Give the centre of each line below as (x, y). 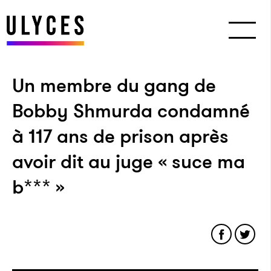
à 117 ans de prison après (120, 136)
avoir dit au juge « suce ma (129, 162)
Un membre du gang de (114, 85)
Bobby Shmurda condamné (131, 111)
